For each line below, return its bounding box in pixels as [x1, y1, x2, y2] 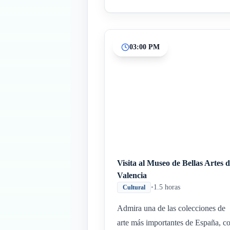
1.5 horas [154, 183, 180, 191]
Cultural [123, 184, 145, 191]
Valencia [117, 171, 147, 180]
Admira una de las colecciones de [117, 204, 225, 213]
